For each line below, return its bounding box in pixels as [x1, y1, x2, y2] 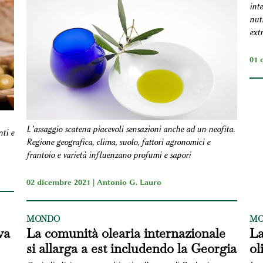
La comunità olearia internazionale [26, 224, 225, 241]
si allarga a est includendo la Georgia [26, 240, 237, 257]
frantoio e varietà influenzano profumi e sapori [26, 150, 191, 160]
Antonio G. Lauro [96, 177, 161, 187]
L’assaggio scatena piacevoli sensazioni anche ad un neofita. [26, 124, 235, 134]
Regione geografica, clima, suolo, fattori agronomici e [26, 137, 210, 147]
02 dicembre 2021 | [26, 177, 97, 187]
